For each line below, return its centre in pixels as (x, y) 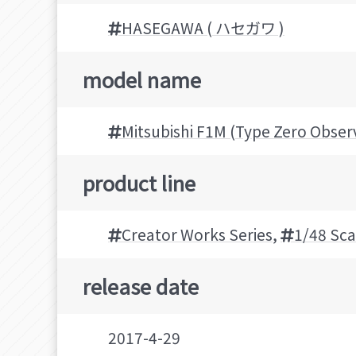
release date (141, 285)
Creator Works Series (197, 234)
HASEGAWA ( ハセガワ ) (203, 27)
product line (139, 182)
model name (142, 79)
